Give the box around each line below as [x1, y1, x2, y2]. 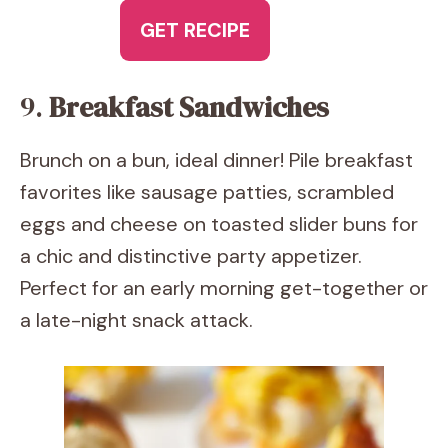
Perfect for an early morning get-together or [20, 275, 428, 301]
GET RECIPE [140, 17, 250, 43]
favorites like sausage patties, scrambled [20, 179, 394, 205]
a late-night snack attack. [20, 307, 253, 333]
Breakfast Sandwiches [49, 88, 329, 126]
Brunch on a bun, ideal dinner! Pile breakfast [20, 147, 413, 173]
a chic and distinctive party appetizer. [20, 243, 362, 269]
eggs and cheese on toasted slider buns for [20, 211, 418, 237]
